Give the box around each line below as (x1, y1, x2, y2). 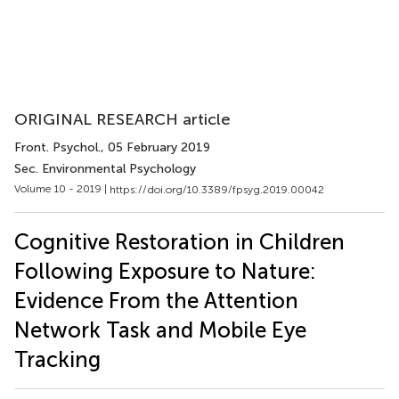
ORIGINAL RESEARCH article (14, 110, 231, 129)
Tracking (14, 346, 101, 372)
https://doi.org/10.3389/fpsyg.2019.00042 (110, 183, 324, 196)
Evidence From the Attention (14, 287, 298, 313)
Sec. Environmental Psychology (14, 161, 196, 176)
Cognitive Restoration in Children (14, 228, 345, 255)
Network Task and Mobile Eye (14, 316, 306, 343)
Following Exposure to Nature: (14, 257, 316, 284)
